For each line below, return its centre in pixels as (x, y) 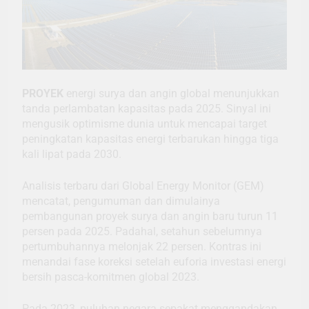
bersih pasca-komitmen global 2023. (111, 277)
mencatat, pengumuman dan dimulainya (121, 201)
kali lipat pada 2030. (72, 154)
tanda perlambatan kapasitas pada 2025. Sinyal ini (147, 109)
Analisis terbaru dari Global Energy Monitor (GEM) (143, 186)
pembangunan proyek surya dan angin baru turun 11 (150, 217)
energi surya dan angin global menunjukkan (171, 94)
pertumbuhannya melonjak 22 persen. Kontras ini (142, 247)
